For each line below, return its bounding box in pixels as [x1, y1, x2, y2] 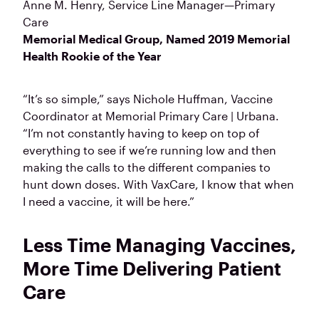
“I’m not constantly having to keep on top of [23, 126, 260, 140]
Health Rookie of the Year [23, 49, 162, 63]
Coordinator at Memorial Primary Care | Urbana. [23, 109, 279, 123]
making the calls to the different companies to [23, 160, 271, 174]
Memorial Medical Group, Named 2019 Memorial [23, 32, 290, 46]
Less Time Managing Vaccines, [23, 234, 296, 256]
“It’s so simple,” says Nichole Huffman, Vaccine [23, 92, 273, 106]
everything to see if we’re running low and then [23, 143, 276, 157]
